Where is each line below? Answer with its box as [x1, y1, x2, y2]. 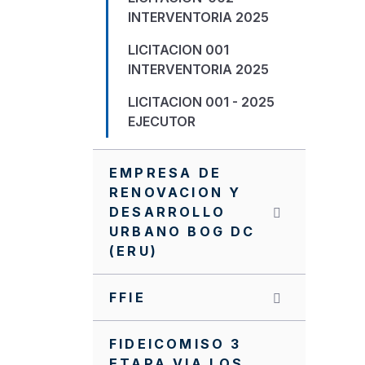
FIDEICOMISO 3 [109, 336, 242, 352]
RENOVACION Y [109, 184, 242, 200]
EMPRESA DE [109, 165, 222, 181]
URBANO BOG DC [109, 223, 256, 240]
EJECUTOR [128, 113, 196, 130]
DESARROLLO [109, 204, 226, 220]
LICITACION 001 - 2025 [128, 94, 275, 110]
